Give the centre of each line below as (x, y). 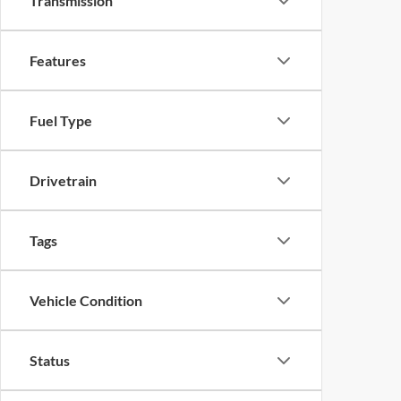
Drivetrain (63, 180)
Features (58, 60)
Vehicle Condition (86, 300)
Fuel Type (61, 120)
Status (50, 360)
